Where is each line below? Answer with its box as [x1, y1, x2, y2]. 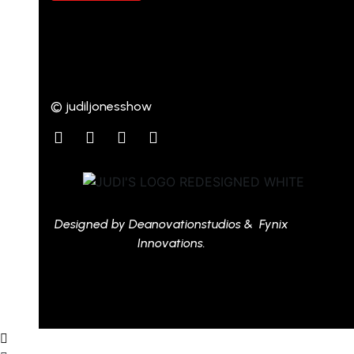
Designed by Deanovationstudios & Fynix [55, 217, 289, 232]
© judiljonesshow [50, 98, 152, 114]
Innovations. [137, 235, 206, 251]
